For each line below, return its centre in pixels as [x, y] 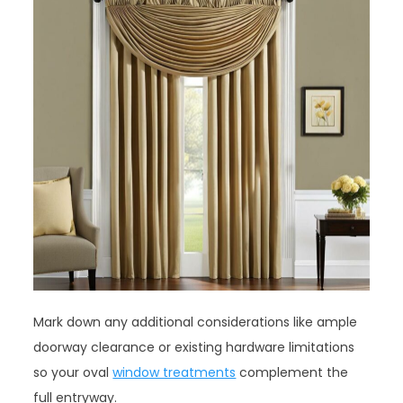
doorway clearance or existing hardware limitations [194, 347]
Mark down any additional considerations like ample [196, 322]
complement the [292, 372]
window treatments [175, 372]
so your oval [73, 372]
